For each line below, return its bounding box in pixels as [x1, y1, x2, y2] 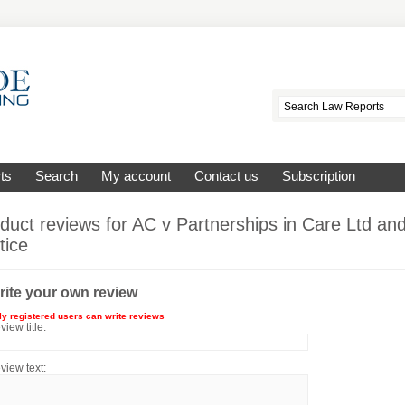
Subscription [282, 169, 355, 184]
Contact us [194, 169, 259, 184]
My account [101, 169, 171, 184]
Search [35, 169, 78, 184]
